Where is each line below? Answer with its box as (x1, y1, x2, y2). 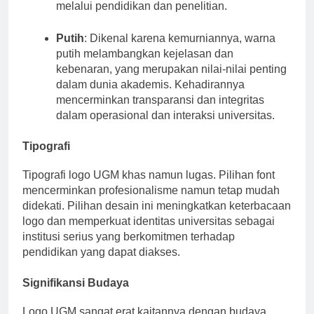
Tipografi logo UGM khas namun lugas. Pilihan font (22, 181, 275, 193)
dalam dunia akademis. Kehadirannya (56, 90, 245, 103)
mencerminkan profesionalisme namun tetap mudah (22, 196, 280, 209)
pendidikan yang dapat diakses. (22, 258, 180, 271)
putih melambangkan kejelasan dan (56, 60, 233, 72)
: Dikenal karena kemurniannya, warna (84, 44, 275, 57)
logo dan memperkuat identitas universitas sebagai (22, 227, 275, 240)
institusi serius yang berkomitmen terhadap (22, 243, 235, 255)
